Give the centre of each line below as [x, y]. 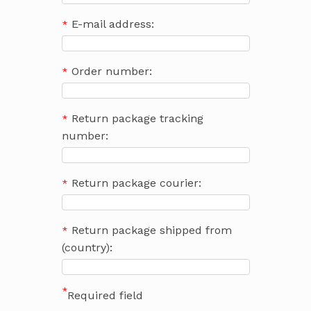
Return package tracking [137, 118]
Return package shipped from [151, 230]
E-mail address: [112, 24]
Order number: [111, 71]
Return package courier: [136, 183]
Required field [105, 295]
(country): [87, 247]
